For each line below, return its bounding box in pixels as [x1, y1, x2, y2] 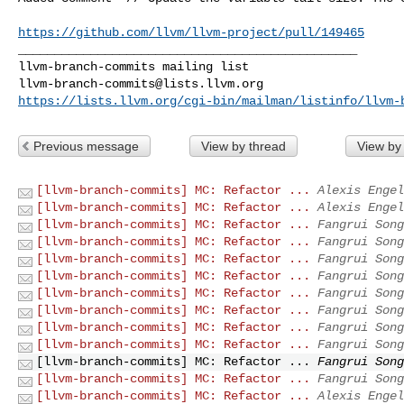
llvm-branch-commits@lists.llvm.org [18, 76, 263, 91]
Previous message [33, 138, 139, 153]
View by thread [200, 138, 286, 153]
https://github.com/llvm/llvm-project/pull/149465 [18, 24, 364, 40]
